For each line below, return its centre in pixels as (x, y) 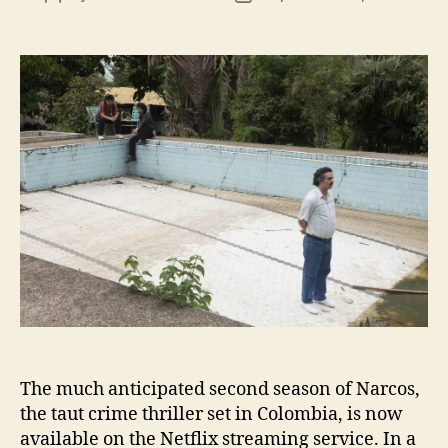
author (75, 16)
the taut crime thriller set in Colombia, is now (211, 414)
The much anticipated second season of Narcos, (220, 389)
